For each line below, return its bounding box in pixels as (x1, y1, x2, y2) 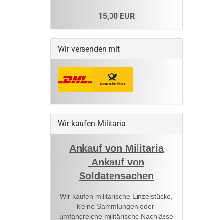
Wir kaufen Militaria (58, 119, 126, 129)
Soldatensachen (79, 170, 154, 182)
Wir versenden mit (58, 44, 120, 54)
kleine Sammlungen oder (77, 202, 156, 211)
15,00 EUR (98, 11, 135, 21)
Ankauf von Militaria (69, 143, 164, 154)
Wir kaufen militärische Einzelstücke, (60, 192, 173, 201)
